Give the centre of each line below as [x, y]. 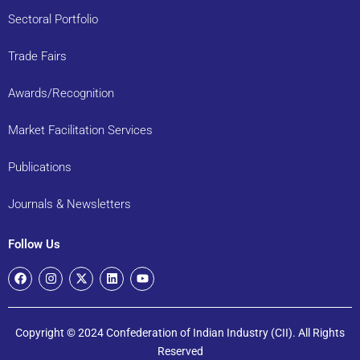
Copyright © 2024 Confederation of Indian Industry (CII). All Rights [180, 332]
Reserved [180, 351]
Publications [40, 167]
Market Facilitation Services [80, 130]
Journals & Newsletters [70, 204]
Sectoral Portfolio [53, 19]
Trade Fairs [37, 56]
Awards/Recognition [61, 93]
